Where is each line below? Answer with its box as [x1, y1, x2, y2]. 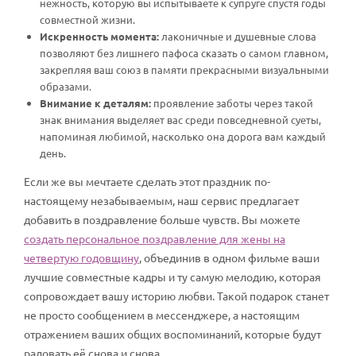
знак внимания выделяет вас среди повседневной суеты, [40, 113, 321, 126]
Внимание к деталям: [40, 96, 151, 110]
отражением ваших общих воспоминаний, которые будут [24, 327, 321, 341]
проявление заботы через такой [151, 96, 313, 110]
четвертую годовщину [24, 250, 139, 265]
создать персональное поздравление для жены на [24, 231, 285, 246]
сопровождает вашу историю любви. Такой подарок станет [24, 288, 329, 303]
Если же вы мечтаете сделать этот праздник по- [24, 174, 270, 188]
